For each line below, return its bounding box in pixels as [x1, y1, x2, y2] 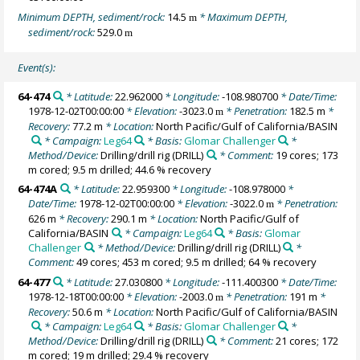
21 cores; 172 [275, 333, 338, 348]
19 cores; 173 [275, 147, 338, 162]
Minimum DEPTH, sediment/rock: [18, 9, 168, 24]
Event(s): [18, 59, 56, 75]
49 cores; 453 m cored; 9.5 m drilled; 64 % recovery [76, 255, 317, 270]
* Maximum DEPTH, [197, 9, 288, 24]
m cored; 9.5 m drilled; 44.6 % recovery [28, 162, 212, 177]
